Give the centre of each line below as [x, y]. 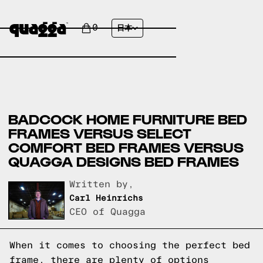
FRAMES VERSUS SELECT [100, 133]
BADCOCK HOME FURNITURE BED [128, 119]
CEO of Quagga [108, 212]
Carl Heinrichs [107, 199]
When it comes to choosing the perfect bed [130, 245]
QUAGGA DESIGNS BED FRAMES [124, 161]
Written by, [102, 185]
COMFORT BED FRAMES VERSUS [126, 147]
